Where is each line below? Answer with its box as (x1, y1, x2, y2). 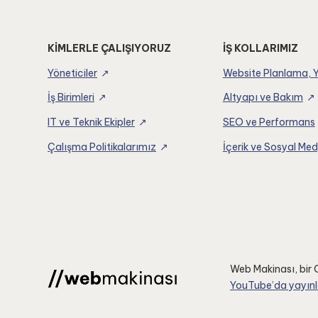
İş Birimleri (48, 91, 94, 104)
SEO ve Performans (222, 116, 315, 129)
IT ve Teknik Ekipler (48, 116, 135, 129)
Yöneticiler (48, 66, 97, 79)
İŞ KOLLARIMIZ (222, 41, 298, 55)
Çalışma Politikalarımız (48, 141, 156, 154)
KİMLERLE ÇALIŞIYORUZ (48, 41, 171, 55)
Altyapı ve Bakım (222, 91, 303, 104)
